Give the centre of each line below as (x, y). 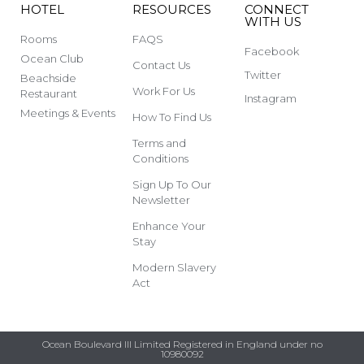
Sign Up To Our (171, 184)
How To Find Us (171, 117)
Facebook (271, 51)
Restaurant (49, 93)
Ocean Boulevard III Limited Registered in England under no (182, 344)
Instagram (270, 98)
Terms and (159, 143)
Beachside (48, 78)
